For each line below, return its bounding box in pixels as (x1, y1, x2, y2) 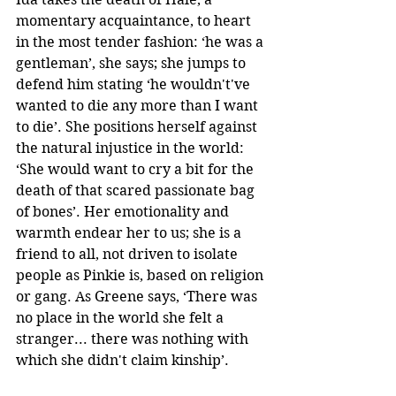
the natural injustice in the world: (16, 139, 247, 156)
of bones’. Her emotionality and (16, 202, 232, 220)
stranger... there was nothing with (16, 330, 252, 347)
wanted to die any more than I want (16, 96, 262, 114)
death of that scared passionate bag (16, 181, 258, 199)
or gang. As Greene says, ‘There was (16, 287, 261, 305)
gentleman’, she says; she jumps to (16, 54, 249, 72)
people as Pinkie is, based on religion (16, 266, 267, 284)
